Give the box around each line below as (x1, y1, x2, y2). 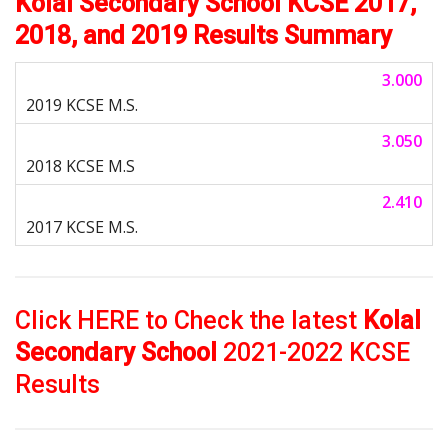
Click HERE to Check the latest (15, 305, 363, 335)
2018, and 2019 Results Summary (15, 20, 392, 50)
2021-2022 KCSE (217, 337, 410, 367)
